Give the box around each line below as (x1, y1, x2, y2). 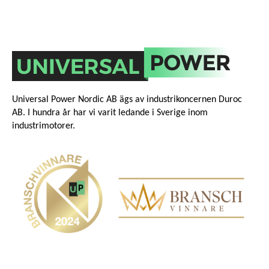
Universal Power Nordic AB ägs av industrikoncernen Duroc (12, 94, 242, 104)
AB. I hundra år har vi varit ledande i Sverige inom (12, 107, 208, 118)
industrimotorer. (12, 121, 77, 131)
